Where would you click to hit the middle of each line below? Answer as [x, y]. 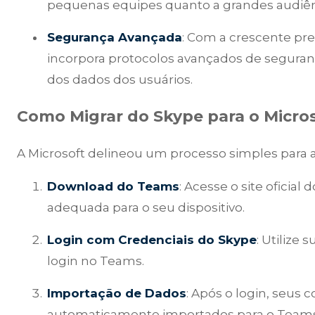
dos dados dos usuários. [120, 79]
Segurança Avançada [115, 37]
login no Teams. [96, 261]
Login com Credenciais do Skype [152, 240]
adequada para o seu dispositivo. [146, 208]
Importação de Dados [117, 294]
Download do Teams [114, 187]
